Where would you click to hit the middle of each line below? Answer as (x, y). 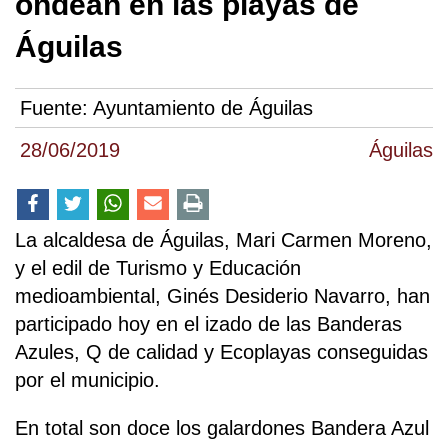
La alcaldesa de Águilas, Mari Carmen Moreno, (223, 240)
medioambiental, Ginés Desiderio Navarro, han (222, 296)
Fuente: (56, 108)
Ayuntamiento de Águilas (203, 108)
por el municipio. (87, 380)
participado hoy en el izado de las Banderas (208, 324)
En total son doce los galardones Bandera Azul (222, 428)
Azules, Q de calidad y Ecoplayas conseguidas (221, 352)
